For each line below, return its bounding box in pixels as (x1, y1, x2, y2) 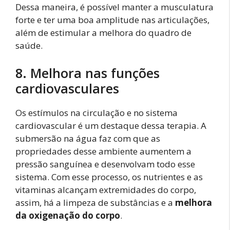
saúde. (15, 40, 43, 52)
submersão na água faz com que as (15, 132, 160, 144)
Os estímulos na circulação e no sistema (15, 106, 178, 119)
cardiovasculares (15, 79, 119, 97)
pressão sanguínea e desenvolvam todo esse (15, 158, 195, 170)
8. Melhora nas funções (15, 64, 160, 82)
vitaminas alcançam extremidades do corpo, (15, 183, 196, 196)
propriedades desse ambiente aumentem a (15, 145, 191, 157)
